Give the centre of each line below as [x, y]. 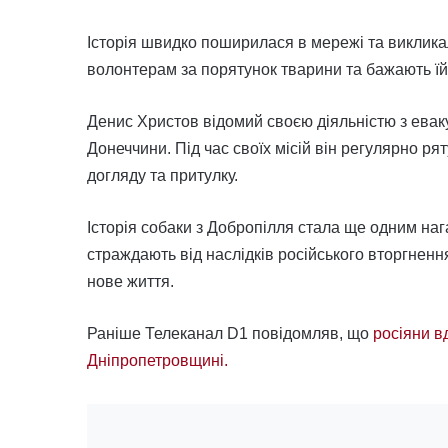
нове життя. [130, 281]
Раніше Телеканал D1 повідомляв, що [230, 333]
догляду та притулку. [162, 175]
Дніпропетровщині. [157, 360]
